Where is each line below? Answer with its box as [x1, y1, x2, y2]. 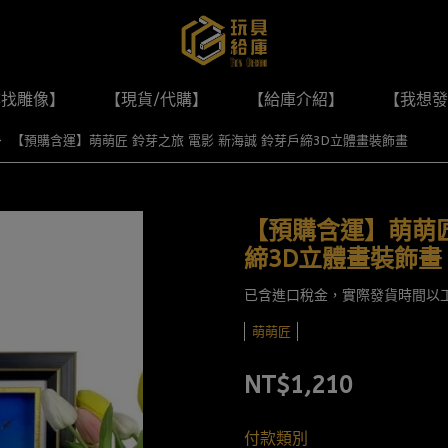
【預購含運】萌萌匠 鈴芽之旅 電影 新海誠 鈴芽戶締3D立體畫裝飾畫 [10, 133, 408, 148]
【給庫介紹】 [247, 90, 344, 109]
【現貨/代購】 [104, 90, 208, 109]
